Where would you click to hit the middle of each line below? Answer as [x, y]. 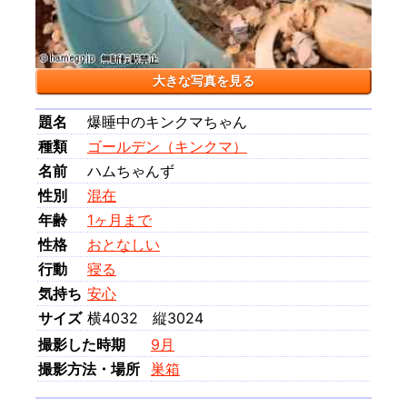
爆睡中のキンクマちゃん [167, 121]
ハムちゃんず [131, 170]
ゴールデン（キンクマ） [167, 146]
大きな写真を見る [203, 80]
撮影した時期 [82, 344]
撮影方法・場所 [89, 368]
